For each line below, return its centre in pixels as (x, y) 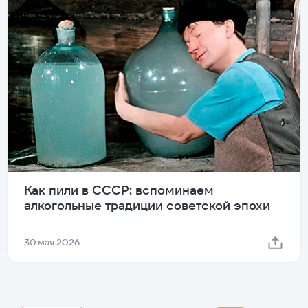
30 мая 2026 (52, 243)
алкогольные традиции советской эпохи (147, 206)
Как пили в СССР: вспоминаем (119, 190)
